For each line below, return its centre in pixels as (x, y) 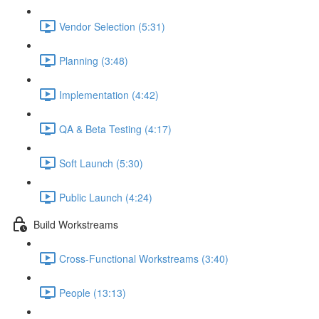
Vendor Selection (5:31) (112, 26)
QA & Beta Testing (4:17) (115, 129)
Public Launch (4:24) (106, 197)
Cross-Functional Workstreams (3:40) (144, 258)
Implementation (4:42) (109, 94)
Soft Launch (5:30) (101, 163)
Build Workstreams (76, 224)
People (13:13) (93, 292)
